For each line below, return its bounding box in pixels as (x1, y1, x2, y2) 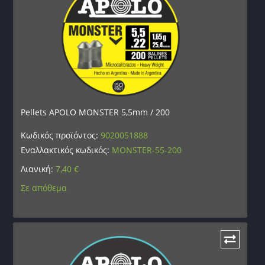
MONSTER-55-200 (112, 144, 182, 156)
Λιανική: (21, 163, 56, 175)
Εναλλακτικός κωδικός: (21, 144, 112, 156)
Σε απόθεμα (21, 182, 67, 194)
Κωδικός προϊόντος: (21, 130, 101, 141)
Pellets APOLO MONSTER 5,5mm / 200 (21, 106, 170, 118)
